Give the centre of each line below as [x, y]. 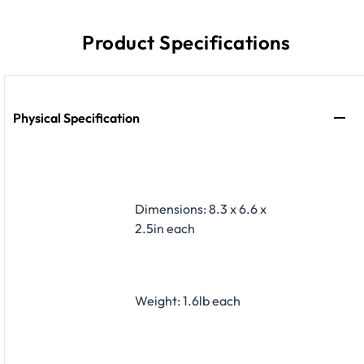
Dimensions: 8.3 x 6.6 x [201, 208]
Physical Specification [76, 117]
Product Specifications [186, 42]
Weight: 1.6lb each [188, 300]
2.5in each [165, 228]
